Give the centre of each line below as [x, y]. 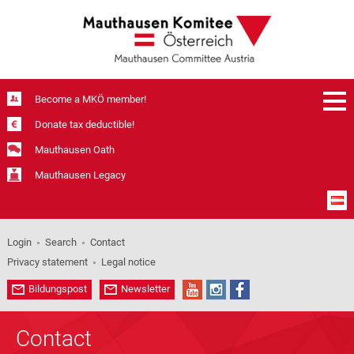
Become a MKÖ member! [90, 99]
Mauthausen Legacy [80, 175]
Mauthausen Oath [74, 150]
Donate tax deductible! [84, 124]
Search [60, 242]
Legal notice [128, 262]
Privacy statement [47, 262]
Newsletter [145, 289]
